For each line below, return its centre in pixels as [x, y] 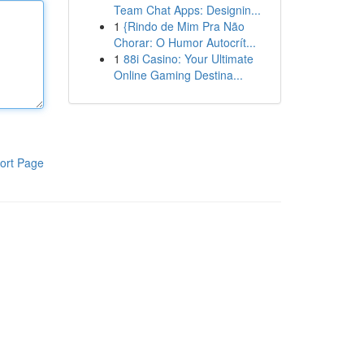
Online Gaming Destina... [178, 75]
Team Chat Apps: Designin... [187, 10]
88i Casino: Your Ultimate [188, 58]
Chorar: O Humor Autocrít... [184, 42]
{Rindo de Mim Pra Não [184, 26]
